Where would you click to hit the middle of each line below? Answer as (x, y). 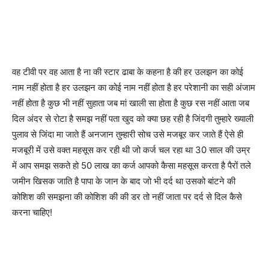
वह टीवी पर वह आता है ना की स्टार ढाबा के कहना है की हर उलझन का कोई (128, 71)
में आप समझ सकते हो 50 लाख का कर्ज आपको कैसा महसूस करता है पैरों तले (131, 165)
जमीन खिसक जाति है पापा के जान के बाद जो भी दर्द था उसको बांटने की (124, 181)
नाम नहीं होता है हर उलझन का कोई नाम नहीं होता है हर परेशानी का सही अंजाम (134, 87)
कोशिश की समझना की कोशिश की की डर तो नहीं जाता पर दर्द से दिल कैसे (127, 196)
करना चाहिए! (32, 212)
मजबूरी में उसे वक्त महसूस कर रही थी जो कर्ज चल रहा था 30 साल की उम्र (131, 150)
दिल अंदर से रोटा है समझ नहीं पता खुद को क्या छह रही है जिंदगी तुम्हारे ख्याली (133, 118)
